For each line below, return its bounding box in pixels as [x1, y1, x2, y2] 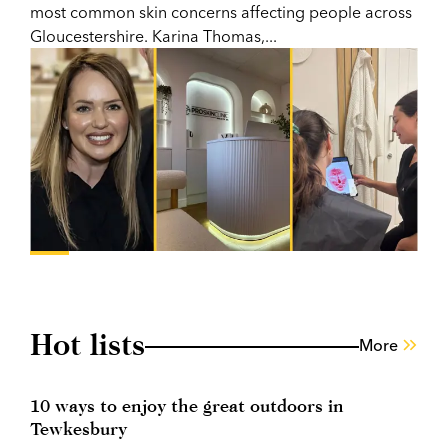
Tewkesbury [30, 418, 127, 440]
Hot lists [30, 327, 145, 362]
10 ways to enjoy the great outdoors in [30, 395, 344, 417]
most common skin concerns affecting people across [30, 2, 412, 23]
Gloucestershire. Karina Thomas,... [30, 26, 277, 47]
